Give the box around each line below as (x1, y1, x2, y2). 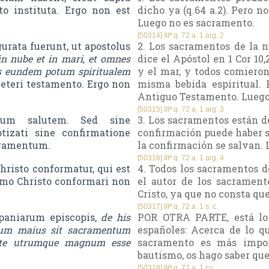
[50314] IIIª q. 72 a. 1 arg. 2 (138, 31, 224, 40)
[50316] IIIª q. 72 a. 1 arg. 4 (138, 154, 224, 163)
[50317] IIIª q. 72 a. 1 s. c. (138, 202, 218, 211)
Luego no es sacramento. (138, 16, 255, 29)
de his (101, 211, 131, 224)
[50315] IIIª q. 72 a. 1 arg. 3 (138, 105, 224, 114)
